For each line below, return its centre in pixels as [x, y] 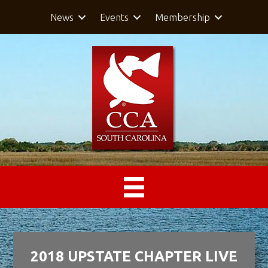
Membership [182, 17]
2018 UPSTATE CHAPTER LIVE [134, 256]
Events [114, 17]
